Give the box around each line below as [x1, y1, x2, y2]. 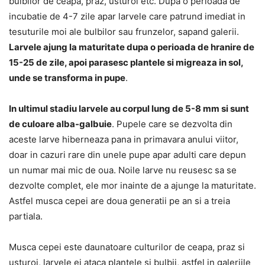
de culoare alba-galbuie [9, 118, 112, 130]
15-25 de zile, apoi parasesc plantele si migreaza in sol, [9, 57, 243, 69]
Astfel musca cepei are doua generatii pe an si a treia [9, 195, 230, 207]
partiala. [9, 211, 43, 222]
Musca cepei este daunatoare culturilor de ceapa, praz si [9, 241, 245, 253]
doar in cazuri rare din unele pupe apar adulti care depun [9, 149, 246, 161]
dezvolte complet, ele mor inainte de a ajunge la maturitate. [9, 180, 256, 192]
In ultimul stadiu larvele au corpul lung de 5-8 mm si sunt [9, 103, 249, 115]
